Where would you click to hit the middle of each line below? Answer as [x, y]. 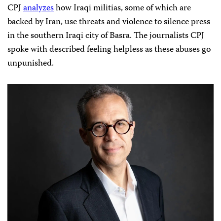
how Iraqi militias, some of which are [122, 8]
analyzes [38, 8]
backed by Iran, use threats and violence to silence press [109, 22]
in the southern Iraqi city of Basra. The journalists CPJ [106, 36]
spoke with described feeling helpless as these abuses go [109, 50]
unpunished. [31, 64]
